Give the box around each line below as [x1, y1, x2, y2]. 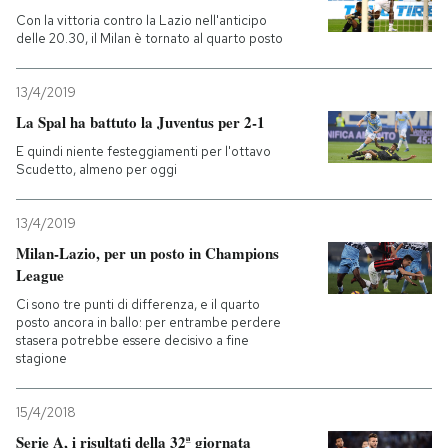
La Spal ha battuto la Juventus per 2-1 [16, 111, 265, 133]
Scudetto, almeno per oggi [16, 161, 177, 178]
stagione [16, 350, 67, 367]
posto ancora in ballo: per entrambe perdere [16, 314, 281, 331]
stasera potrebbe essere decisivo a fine [16, 332, 249, 349]
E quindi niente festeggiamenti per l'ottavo [16, 143, 271, 160]
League [16, 264, 64, 286]
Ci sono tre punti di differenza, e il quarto [16, 296, 260, 313]
